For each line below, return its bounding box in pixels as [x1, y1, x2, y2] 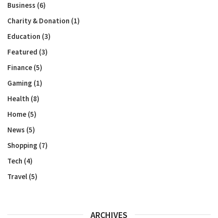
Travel [7, 172, 27, 181]
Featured [7, 47, 37, 56]
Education [7, 32, 40, 41]
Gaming [7, 78, 32, 88]
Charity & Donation [7, 16, 70, 25]
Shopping [7, 141, 37, 150]
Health [7, 94, 29, 103]
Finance [7, 63, 32, 72]
